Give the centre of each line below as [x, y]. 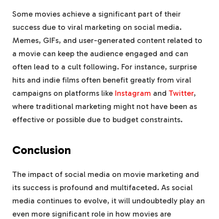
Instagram [133, 93]
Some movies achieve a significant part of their [97, 14]
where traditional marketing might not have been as [105, 106]
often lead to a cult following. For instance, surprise [105, 66]
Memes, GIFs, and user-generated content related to [107, 40]
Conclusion [42, 150]
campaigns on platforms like [64, 93]
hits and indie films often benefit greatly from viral [102, 80]
